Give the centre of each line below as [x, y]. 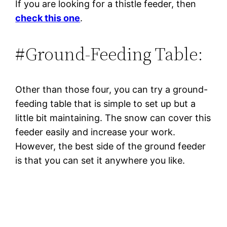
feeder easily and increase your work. [96, 132]
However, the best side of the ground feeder [111, 146]
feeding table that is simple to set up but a [106, 103]
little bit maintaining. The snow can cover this [113, 118]
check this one [48, 18]
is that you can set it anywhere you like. [100, 160]
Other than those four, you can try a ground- [112, 89]
